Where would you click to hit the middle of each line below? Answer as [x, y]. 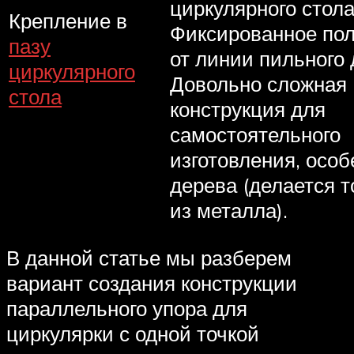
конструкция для [248, 109]
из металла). [229, 210]
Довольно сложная [258, 83]
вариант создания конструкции [152, 283]
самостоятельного [255, 134]
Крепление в [68, 20]
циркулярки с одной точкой [133, 334]
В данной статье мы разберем [149, 258]
